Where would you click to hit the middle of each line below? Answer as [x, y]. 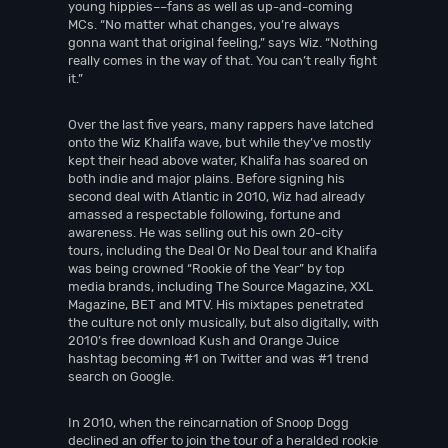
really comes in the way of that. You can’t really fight [222, 60]
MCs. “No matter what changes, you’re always [204, 24]
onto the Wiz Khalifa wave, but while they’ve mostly [219, 142]
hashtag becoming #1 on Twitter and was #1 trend [218, 358]
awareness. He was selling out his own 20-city [205, 232]
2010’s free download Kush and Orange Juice [203, 340]
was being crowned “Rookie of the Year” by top [206, 268]
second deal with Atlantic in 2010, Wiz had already [216, 196]
